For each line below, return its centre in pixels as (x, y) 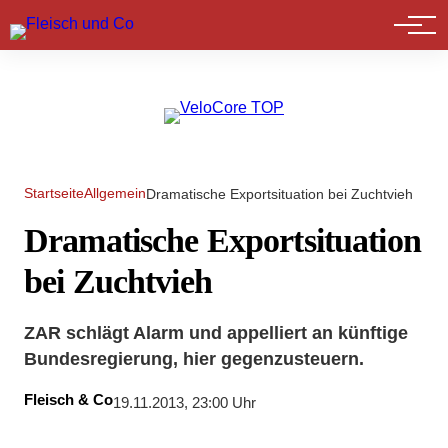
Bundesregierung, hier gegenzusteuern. (194, 358)
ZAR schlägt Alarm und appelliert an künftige (216, 332)
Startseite (54, 193)
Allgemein (115, 193)
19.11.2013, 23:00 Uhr (184, 403)
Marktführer (82, 30)
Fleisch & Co (68, 400)
